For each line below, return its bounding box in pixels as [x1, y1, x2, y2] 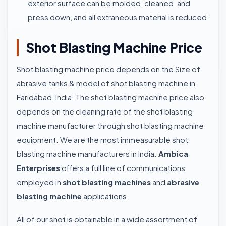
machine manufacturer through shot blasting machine [17, 121, 204, 130]
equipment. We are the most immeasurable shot [17, 135, 188, 144]
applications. [82, 191, 129, 201]
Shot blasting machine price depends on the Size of [17, 64, 200, 74]
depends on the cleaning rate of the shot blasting [17, 106, 193, 116]
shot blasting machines [63, 177, 151, 187]
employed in [17, 177, 63, 187]
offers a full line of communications [60, 163, 185, 173]
